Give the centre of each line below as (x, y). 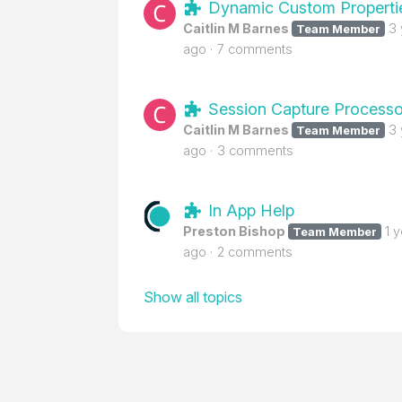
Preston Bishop (234, 231)
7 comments (255, 49)
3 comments (255, 150)
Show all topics (193, 297)
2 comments (255, 252)
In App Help (249, 210)
